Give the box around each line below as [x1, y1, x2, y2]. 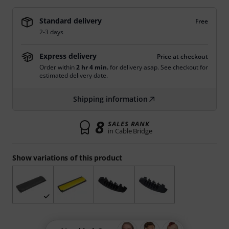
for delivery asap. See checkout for [108, 63, 208, 72]
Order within [39, 63, 76, 72]
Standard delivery [39, 16, 102, 26]
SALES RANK [108, 119, 150, 128]
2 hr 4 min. [76, 63, 108, 72]
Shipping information [73, 94, 148, 104]
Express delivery [39, 51, 97, 61]
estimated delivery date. [39, 71, 108, 80]
